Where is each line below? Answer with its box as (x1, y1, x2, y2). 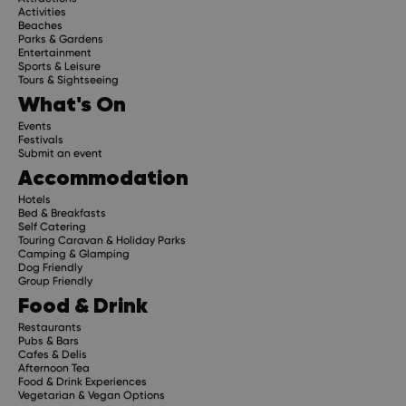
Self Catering (18, 219, 86, 233)
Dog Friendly (18, 260, 82, 274)
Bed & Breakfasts (18, 206, 106, 219)
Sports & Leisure (18, 59, 101, 72)
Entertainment (18, 45, 92, 59)
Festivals (18, 132, 63, 146)
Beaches (18, 18, 63, 32)
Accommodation (18, 162, 188, 191)
